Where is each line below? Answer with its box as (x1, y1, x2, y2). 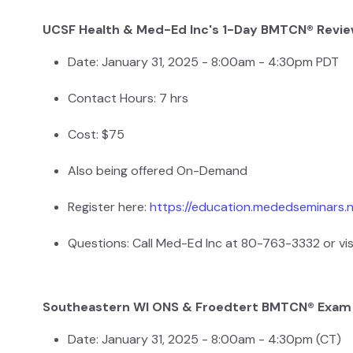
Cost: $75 (68, 126, 124, 143)
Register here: (68, 199, 150, 216)
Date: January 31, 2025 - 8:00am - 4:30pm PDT (68, 54, 339, 71)
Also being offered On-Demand (68, 162, 247, 180)
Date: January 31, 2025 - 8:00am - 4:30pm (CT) (68, 331, 341, 348)
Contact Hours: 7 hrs (68, 90, 188, 107)
